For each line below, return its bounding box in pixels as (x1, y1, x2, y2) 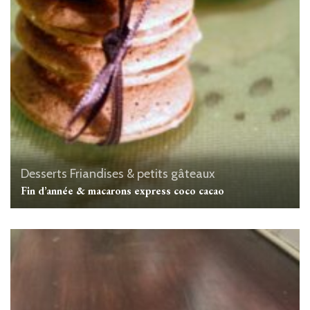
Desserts (21, 165, 67, 181)
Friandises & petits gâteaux (70, 165, 215, 181)
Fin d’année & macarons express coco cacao (21, 183, 224, 197)
